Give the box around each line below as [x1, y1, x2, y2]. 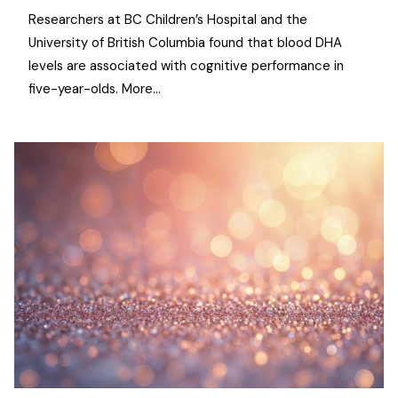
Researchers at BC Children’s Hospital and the [28, 11, 307, 29]
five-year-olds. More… [28, 80, 161, 99]
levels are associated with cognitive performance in [28, 57, 344, 76]
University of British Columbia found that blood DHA [28, 34, 342, 52]
